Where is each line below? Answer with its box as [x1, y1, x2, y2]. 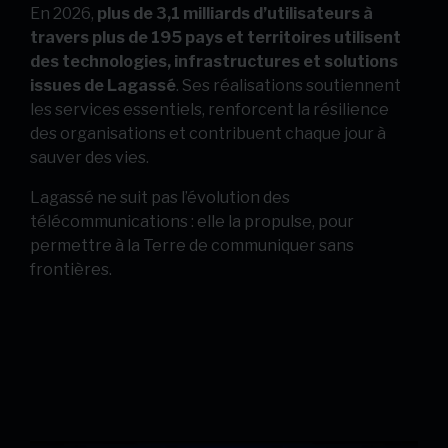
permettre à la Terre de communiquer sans [30, 236, 354, 255]
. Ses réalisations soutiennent [176, 76, 401, 95]
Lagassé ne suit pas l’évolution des [30, 188, 290, 207]
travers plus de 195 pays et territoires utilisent [30, 28, 401, 47]
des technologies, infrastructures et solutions [30, 52, 398, 71]
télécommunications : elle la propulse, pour [30, 212, 354, 231]
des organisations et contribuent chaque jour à [30, 124, 386, 143]
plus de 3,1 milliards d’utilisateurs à [97, 4, 373, 23]
